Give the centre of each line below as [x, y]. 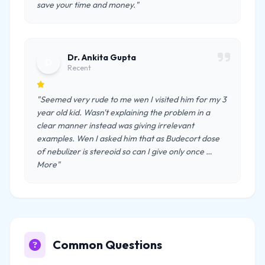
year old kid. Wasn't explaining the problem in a [123, 112]
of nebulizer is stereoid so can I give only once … [124, 151]
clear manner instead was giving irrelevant [115, 125]
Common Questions [107, 245]
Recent [79, 68]
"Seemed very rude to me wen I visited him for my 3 [132, 99]
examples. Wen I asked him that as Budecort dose [128, 138]
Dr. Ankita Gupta [102, 57]
